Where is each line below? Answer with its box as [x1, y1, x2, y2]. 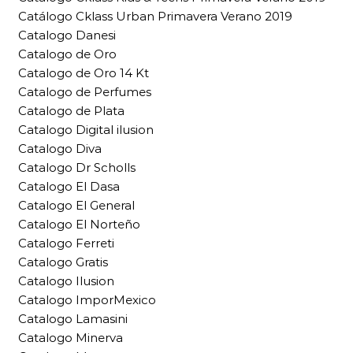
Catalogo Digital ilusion [18, 122, 154, 138]
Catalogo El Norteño [18, 217, 140, 232]
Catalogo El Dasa [18, 179, 120, 195]
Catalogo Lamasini [18, 311, 128, 327]
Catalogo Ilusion [18, 273, 114, 289]
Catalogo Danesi [18, 28, 116, 43]
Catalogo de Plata [18, 103, 124, 119]
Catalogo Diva [18, 141, 102, 157]
